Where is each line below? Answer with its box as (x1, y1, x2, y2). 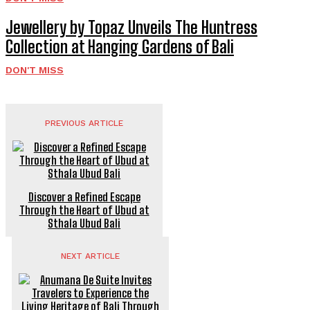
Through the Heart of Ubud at (19, 203, 149, 217)
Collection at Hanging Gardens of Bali (6, 37, 234, 57)
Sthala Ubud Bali (48, 217, 121, 230)
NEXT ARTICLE (60, 251, 120, 262)
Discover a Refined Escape (28, 190, 140, 204)
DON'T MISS (6, 64, 64, 76)
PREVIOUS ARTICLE (45, 118, 124, 129)
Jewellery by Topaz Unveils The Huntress (6, 17, 257, 38)
